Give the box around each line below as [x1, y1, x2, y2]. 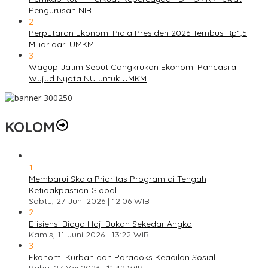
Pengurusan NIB [29, 5, 92, 16]
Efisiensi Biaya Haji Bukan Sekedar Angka [29, 218, 192, 230]
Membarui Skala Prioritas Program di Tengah [29, 173, 206, 185]
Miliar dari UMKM [29, 39, 94, 50]
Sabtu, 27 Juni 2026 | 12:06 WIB [29, 196, 150, 207]
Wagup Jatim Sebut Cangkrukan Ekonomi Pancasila [29, 62, 236, 73]
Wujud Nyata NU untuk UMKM [29, 73, 147, 84]
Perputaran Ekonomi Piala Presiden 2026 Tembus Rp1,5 [29, 28, 247, 39]
